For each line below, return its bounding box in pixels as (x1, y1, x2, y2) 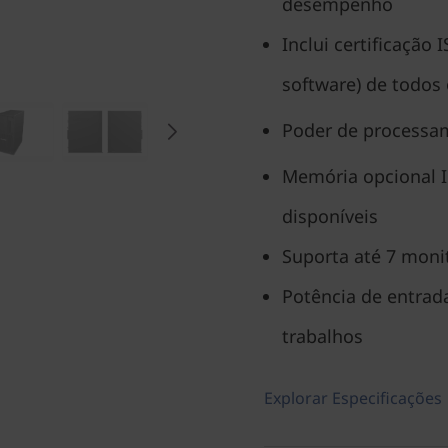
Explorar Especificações (264, 387, 442, 409)
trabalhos (282, 324, 363, 348)
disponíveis (282, 204, 378, 228)
